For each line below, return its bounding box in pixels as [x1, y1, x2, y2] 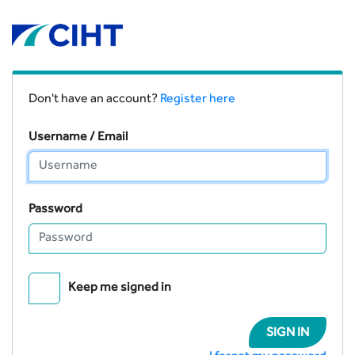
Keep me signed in [68, 282, 171, 296]
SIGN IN [266, 327, 309, 341]
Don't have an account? [29, 94, 160, 107]
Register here [160, 94, 235, 107]
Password [29, 204, 82, 217]
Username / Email [29, 132, 128, 145]
